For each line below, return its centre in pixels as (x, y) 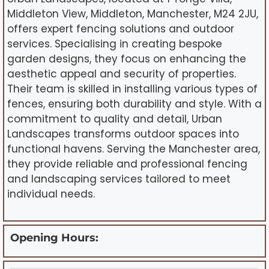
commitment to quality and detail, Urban (115, 119)
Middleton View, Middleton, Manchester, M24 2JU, (133, 14)
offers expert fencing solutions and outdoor (121, 29)
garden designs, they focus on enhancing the (127, 59)
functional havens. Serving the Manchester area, (134, 149)
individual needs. (51, 194)
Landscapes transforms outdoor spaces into (123, 134)
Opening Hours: (54, 237)
